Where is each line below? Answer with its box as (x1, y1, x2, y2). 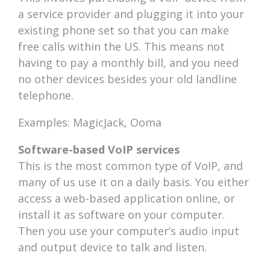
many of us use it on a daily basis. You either (18, 175, 250, 190)
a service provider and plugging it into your (18, 7, 245, 22)
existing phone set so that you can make (18, 23, 230, 38)
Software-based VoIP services (18, 142, 180, 157)
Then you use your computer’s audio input (18, 224, 240, 239)
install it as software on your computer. (18, 207, 225, 222)
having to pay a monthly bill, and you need (18, 55, 239, 71)
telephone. (18, 88, 74, 103)
